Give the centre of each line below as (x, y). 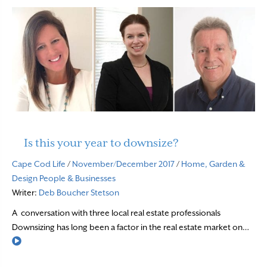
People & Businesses (77, 178)
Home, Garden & (213, 164)
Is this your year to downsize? (101, 142)
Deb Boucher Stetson (79, 192)
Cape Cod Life (39, 164)
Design (25, 178)
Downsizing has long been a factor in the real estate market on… (131, 227)
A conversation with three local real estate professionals (116, 212)
